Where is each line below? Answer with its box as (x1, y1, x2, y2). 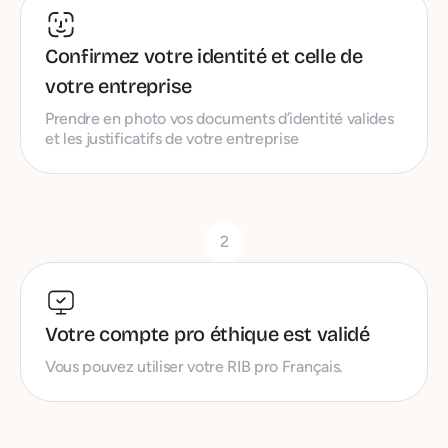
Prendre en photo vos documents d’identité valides (45, 108, 394, 128)
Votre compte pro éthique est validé (45, 321, 370, 346)
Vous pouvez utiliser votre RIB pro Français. (45, 356, 343, 376)
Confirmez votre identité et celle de (45, 43, 363, 68)
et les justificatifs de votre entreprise (45, 128, 299, 148)
